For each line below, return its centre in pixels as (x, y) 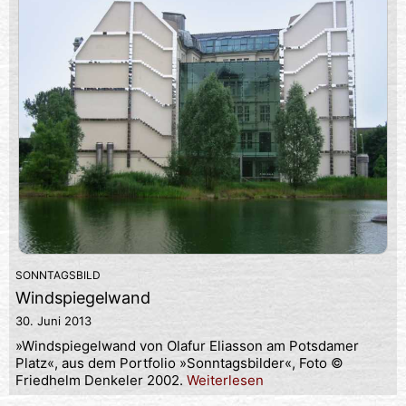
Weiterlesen (225, 381)
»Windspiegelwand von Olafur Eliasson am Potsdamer (187, 346)
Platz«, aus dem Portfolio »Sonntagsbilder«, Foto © (179, 363)
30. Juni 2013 (53, 321)
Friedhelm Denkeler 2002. (101, 381)
